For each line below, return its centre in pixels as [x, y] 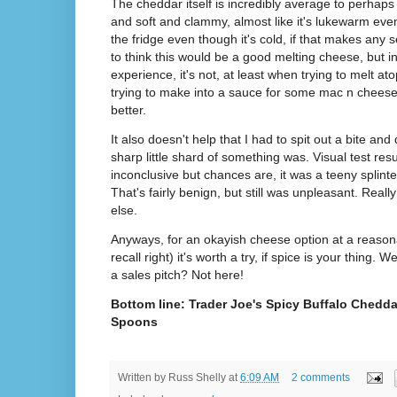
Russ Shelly [197, 377]
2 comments [320, 377]
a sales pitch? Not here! [177, 275]
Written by [143, 377]
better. [130, 109]
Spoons [134, 322]
